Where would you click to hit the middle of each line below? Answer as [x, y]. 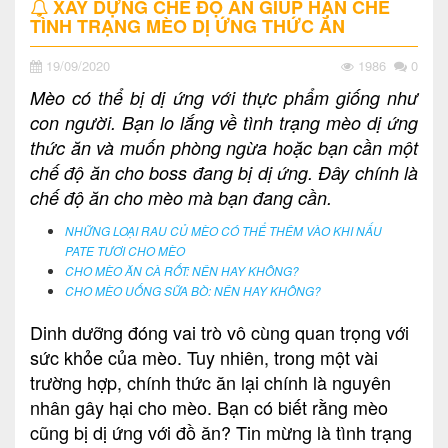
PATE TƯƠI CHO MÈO [125, 250]
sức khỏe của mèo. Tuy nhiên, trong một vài [204, 356]
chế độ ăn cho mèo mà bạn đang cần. [181, 197]
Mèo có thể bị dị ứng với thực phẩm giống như [224, 97]
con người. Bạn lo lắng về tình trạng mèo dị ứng [224, 122]
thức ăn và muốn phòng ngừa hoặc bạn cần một [224, 147]
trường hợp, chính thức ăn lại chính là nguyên [210, 381]
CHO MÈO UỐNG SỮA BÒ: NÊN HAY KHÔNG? [193, 290]
